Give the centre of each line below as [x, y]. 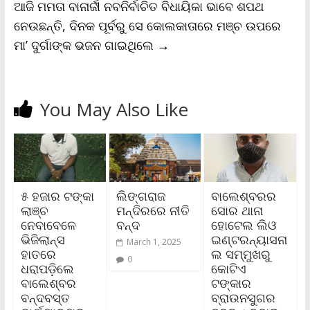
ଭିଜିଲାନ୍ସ [43, 239]
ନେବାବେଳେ [48, 225]
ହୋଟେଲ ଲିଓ [244, 225]
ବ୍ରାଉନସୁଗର [244, 297]
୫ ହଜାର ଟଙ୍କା [57, 195]
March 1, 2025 [154, 241]
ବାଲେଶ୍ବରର [244, 195]
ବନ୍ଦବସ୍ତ [45, 297]
